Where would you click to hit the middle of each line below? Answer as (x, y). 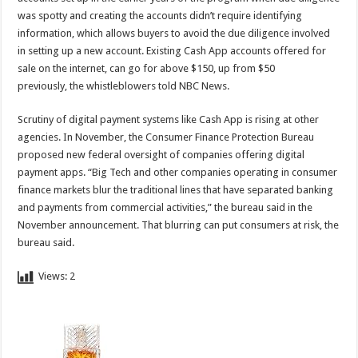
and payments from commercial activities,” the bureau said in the (165, 207)
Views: (53, 276)
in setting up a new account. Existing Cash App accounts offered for (172, 50)
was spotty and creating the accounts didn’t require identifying (160, 15)
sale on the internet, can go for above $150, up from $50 (147, 68)
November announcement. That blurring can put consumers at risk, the (179, 225)
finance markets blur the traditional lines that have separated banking (176, 189)
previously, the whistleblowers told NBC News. (124, 86)
